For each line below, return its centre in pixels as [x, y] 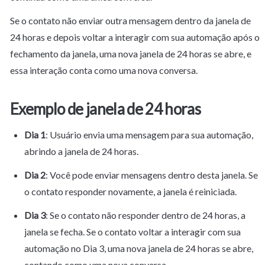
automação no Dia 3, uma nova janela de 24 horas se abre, [139, 248]
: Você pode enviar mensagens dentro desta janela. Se [152, 174]
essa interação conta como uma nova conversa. [104, 70]
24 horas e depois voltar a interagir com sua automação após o [135, 37]
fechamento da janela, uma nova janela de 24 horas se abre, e [131, 53]
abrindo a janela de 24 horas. [81, 151]
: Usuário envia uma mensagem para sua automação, [149, 134]
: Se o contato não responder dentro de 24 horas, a [146, 215]
